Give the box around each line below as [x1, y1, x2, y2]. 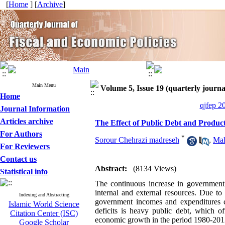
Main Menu [32, 82, 56, 88]
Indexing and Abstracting [19, 192, 69, 197]
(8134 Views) [133, 164, 176, 173]
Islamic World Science [9, 200, 79, 208]
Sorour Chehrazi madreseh [95, 136, 179, 145]
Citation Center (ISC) [10, 209, 78, 217]
